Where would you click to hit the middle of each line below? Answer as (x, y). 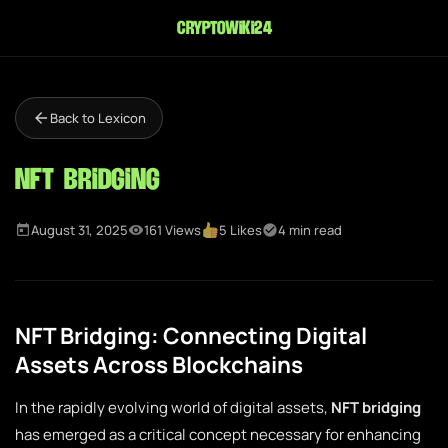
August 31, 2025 (79, 230)
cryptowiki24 (224, 28)
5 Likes (241, 230)
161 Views (172, 230)
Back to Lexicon (98, 118)
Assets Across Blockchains (159, 364)
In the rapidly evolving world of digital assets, (173, 407)
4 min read (310, 230)
